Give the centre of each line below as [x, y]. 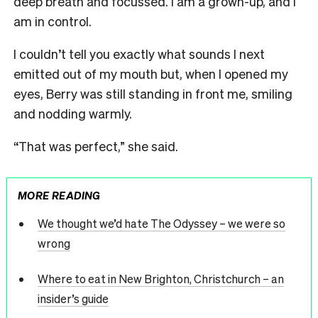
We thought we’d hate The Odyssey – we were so [161, 224]
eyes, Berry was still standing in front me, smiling [153, 93]
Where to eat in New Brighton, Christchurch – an [160, 279]
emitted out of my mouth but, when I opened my [151, 73]
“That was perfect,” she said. [96, 146]
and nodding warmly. [74, 113]
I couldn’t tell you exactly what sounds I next [139, 53]
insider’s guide [73, 299]
